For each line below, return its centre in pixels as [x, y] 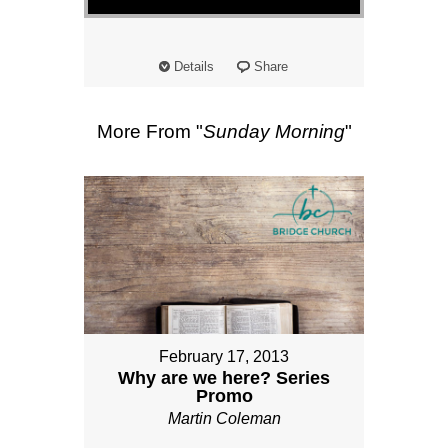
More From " [149, 132]
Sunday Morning [273, 132]
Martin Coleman [224, 419]
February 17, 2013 [224, 357]
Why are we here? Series [224, 378]
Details [193, 67]
